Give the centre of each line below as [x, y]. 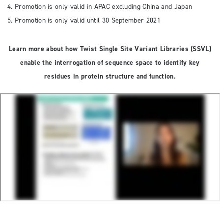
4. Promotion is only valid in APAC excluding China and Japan [100, 7]
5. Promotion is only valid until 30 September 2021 [84, 21]
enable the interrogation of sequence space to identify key [110, 63]
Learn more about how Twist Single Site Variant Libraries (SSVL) [110, 49]
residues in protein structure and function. [110, 77]
